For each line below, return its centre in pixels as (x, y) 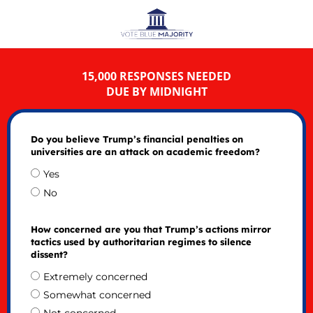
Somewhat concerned (97, 294)
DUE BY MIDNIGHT (156, 91)
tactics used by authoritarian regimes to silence (141, 241)
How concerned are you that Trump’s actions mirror (151, 229)
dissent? (49, 254)
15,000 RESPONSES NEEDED (156, 76)
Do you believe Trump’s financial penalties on (137, 139)
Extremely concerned (95, 276)
